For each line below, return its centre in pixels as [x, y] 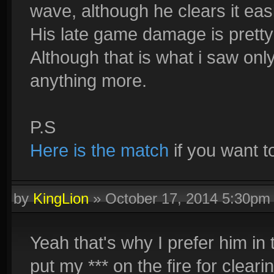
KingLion [61, 198]
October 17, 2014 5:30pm [188, 198]
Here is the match [99, 150]
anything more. [88, 80]
